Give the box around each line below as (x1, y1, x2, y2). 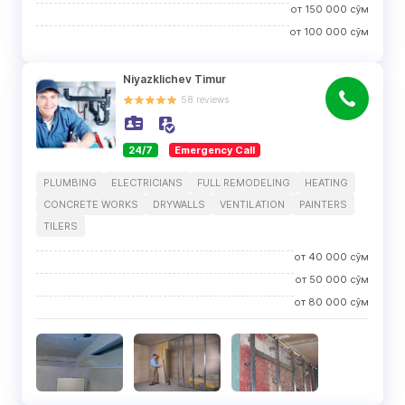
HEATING (305, 176, 348, 189)
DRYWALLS (153, 198, 205, 211)
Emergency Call (174, 144, 255, 156)
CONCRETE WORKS (43, 198, 138, 211)
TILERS (43, 220, 78, 232)
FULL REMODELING (197, 176, 290, 189)
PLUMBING (43, 176, 97, 189)
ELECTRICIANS (111, 176, 183, 189)
